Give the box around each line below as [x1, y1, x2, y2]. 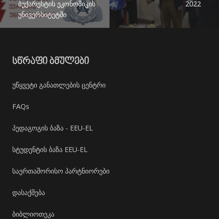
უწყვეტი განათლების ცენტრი [12, 80, 106, 89]
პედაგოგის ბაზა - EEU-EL [12, 123, 93, 132]
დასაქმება [12, 188, 45, 197]
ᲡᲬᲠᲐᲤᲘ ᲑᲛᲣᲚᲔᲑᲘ [12, 56, 89, 67]
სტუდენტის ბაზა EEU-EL [12, 145, 88, 154]
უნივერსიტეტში [18, 9, 66, 19]
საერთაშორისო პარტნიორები [12, 166, 109, 175]
